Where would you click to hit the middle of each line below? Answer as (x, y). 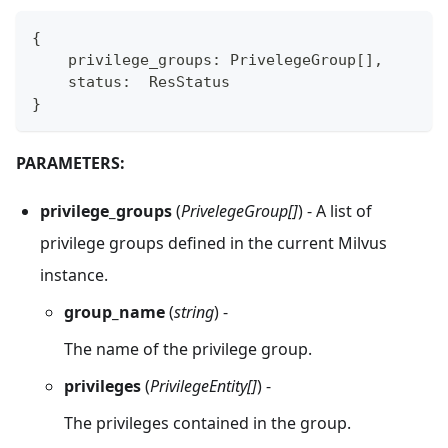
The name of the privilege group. (188, 348)
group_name (114, 312)
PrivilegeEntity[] (203, 385)
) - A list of (335, 211)
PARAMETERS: (70, 163)
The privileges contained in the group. (207, 422)
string (194, 312)
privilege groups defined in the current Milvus (213, 243)
